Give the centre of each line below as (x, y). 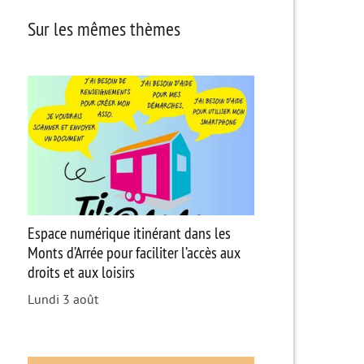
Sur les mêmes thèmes (104, 28)
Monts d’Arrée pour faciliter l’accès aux (134, 253)
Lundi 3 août (63, 300)
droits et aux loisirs (81, 272)
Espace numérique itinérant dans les (129, 233)
